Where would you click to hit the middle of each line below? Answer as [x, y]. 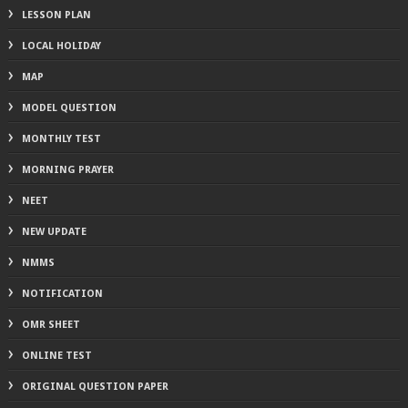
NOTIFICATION [62, 293]
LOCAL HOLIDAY [61, 46]
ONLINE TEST [56, 355]
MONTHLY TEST [61, 138]
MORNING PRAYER [67, 169]
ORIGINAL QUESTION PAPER [95, 386]
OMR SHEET [51, 324]
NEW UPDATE [54, 231]
